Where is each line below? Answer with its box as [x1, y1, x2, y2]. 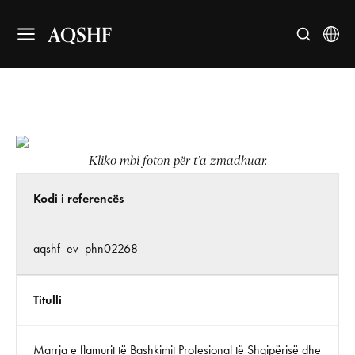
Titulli [33, 292, 62, 307]
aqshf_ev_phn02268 [33, 241, 138, 256]
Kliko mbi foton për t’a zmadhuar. [88, 154, 267, 168]
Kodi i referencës [33, 191, 124, 206]
